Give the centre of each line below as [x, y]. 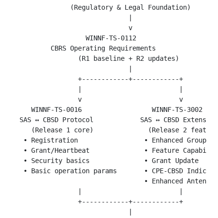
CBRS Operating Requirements [84, 48]
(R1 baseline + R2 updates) [95, 58]
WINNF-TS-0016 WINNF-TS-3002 [107, 109]
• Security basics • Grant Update [105, 160]
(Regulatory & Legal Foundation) [101, 7]
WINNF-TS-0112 [74, 38]
